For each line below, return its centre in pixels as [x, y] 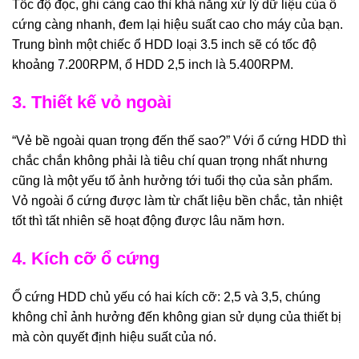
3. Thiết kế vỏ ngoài [92, 102]
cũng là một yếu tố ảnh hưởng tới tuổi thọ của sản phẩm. [172, 180]
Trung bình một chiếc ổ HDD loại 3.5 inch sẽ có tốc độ [164, 44]
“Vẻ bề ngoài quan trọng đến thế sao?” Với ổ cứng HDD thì [179, 140]
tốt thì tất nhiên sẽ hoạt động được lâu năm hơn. [148, 220]
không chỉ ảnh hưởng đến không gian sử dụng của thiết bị [177, 317]
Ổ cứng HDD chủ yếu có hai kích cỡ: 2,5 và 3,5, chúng [166, 296]
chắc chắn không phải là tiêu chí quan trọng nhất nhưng [170, 160]
